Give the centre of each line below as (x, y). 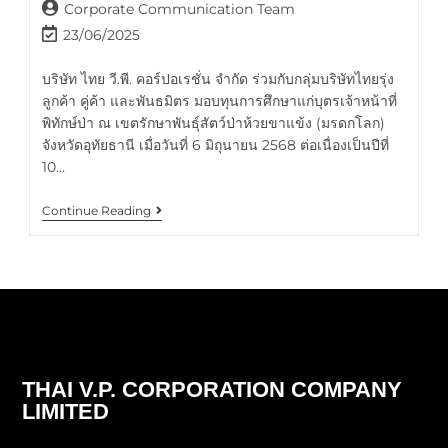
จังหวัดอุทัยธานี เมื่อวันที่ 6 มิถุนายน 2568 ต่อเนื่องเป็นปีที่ (216, 144)
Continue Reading (97, 210)
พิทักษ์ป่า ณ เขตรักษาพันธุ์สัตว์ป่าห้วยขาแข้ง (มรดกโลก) (214, 122)
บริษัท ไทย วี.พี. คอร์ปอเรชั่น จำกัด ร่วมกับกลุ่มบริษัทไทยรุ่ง (218, 78)
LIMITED (66, 411)
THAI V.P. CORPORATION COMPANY (212, 389)
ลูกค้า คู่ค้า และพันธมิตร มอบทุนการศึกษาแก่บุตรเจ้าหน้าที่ (220, 100)
